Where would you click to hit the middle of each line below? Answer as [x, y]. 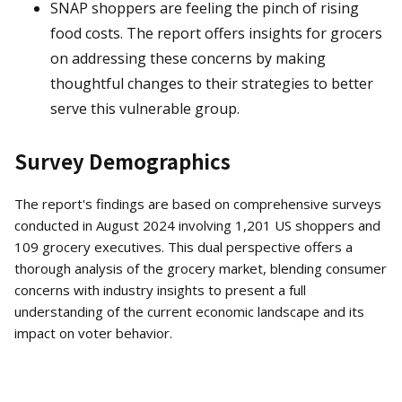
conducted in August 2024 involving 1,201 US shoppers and [197, 226]
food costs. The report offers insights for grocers [216, 34]
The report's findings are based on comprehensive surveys [198, 204]
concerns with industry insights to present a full [160, 290]
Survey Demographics [122, 161]
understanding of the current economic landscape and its [189, 312]
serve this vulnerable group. [145, 109]
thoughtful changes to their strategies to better [212, 84]
